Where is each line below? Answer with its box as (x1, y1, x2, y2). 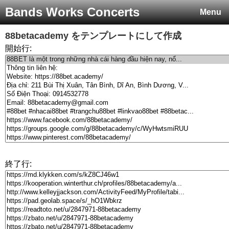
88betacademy (5, 31, 68, 41)
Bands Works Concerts (5, 5, 140, 19)
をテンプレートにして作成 (68, 31, 181, 41)
